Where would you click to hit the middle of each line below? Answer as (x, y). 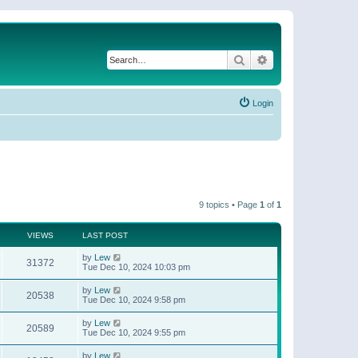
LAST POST (105, 235)
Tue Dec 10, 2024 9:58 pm (134, 299)
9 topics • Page (229, 204)
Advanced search (310, 59)
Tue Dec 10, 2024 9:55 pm (134, 332)
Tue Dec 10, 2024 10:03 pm (136, 267)
